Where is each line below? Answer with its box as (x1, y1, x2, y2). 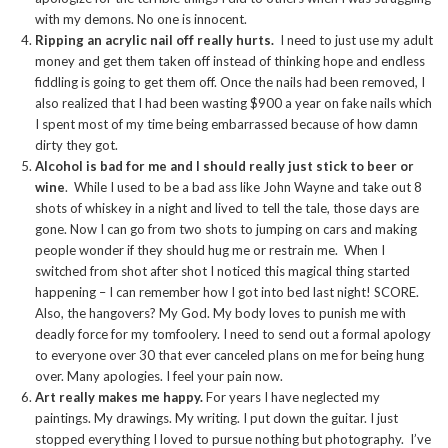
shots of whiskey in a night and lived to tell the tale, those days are (35, 200, 419, 217)
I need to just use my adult (274, 32, 433, 49)
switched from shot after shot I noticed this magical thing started (35, 263, 410, 280)
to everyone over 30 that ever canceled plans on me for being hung (35, 347, 424, 364)
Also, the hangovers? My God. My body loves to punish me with (35, 305, 406, 322)
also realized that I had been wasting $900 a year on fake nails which (35, 95, 432, 112)
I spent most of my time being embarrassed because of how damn (35, 116, 418, 133)
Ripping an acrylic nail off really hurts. (35, 32, 274, 49)
